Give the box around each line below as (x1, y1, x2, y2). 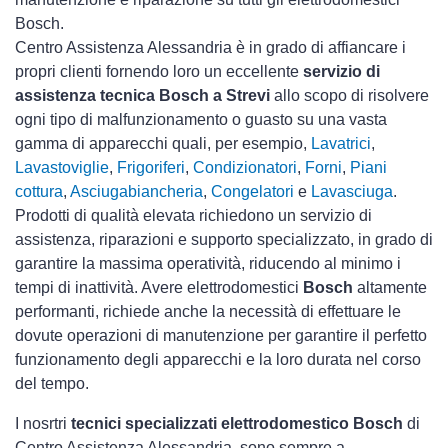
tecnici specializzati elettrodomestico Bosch (71, 415, 403, 433)
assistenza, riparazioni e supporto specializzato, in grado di (15, 231, 433, 249)
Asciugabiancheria (70, 183, 203, 201)
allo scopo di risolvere (270, 87, 429, 105)
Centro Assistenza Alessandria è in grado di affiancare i (15, 39, 406, 57)
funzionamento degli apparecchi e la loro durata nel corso (15, 351, 421, 369)
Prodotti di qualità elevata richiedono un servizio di (15, 207, 372, 225)
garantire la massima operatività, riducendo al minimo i (15, 255, 401, 273)
